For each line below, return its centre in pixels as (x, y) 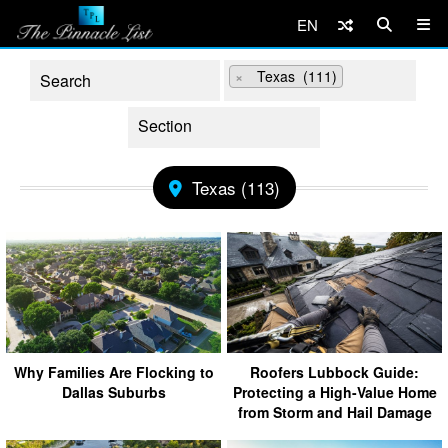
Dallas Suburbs (113, 391)
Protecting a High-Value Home (334, 391)
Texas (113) (235, 187)
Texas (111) (291, 76)
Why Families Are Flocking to (113, 371)
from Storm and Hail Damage (334, 411)
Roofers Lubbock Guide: (334, 371)
